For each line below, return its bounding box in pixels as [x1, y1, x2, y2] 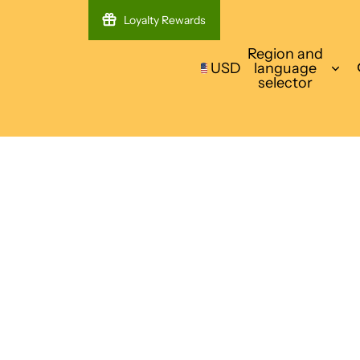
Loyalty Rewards [123, 12, 206, 27]
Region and [247, 44, 324, 63]
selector [258, 73, 313, 92]
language [254, 59, 317, 77]
